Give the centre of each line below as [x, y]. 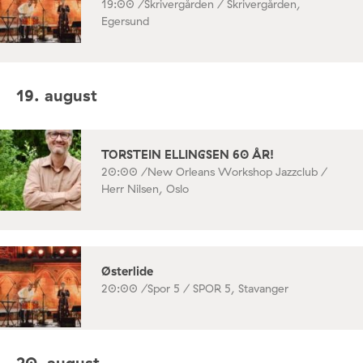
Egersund [125, 21]
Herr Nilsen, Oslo [145, 188]
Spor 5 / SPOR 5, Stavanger [218, 288]
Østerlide [127, 271]
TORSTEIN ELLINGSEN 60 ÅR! [188, 154]
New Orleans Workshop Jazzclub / [237, 171]
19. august [57, 96]
